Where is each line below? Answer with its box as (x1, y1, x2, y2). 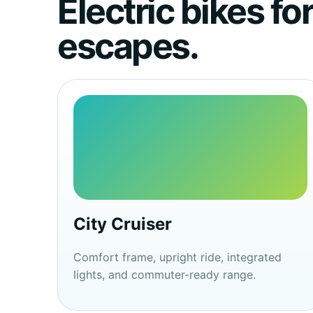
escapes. (57, 25, 198, 67)
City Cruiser (73, 214, 172, 234)
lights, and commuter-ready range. (73, 268, 256, 282)
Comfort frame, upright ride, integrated (73, 250, 282, 264)
